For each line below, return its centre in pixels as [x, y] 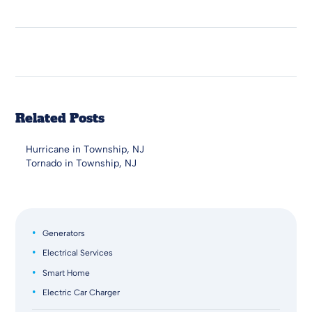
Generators [64, 234]
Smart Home [67, 273]
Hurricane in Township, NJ [85, 149]
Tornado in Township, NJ [81, 163]
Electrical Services [78, 253]
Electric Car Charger [81, 292]
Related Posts [60, 118]
